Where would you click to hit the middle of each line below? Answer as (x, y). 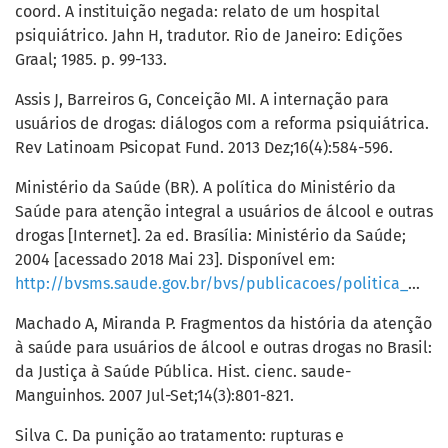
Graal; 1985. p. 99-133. (91, 60)
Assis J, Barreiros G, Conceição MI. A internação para (202, 100)
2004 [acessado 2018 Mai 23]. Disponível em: (175, 260)
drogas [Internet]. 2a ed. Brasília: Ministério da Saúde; (210, 236)
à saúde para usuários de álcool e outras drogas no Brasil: (223, 348)
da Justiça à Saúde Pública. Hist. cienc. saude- (183, 372)
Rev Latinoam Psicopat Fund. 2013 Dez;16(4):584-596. (204, 148)
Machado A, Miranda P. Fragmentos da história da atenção (223, 324)
